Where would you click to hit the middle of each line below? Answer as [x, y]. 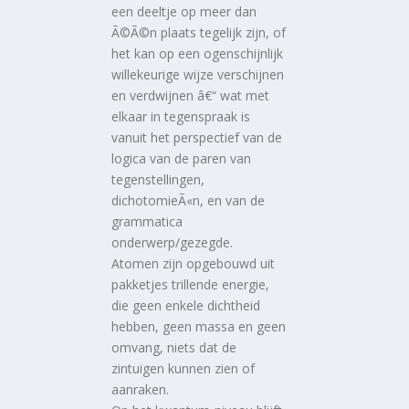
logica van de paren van [182, 158]
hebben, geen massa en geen [199, 326]
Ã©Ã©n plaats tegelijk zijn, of [199, 32]
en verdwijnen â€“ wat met [191, 95]
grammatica [147, 221]
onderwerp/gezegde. [173, 242]
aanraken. [141, 389]
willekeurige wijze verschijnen [198, 74]
